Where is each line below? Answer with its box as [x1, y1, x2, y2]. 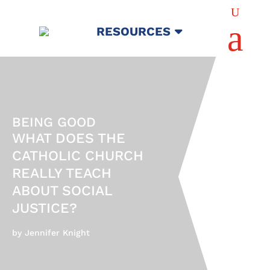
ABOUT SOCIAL [12, 182, 112, 199]
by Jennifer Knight [12, 227, 90, 237]
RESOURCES [96, 24, 171, 39]
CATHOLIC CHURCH [12, 147, 143, 164]
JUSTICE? [12, 199, 77, 216]
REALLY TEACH [12, 165, 111, 181]
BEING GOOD [12, 114, 96, 130]
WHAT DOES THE [12, 130, 125, 146]
